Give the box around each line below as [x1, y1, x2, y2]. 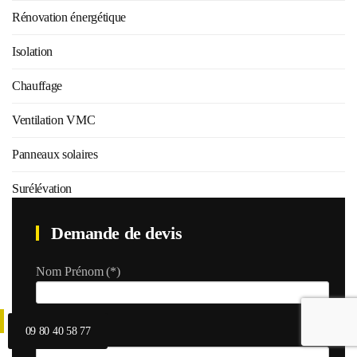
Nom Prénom [36, 265, 104, 278]
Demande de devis [46, 223, 182, 243]
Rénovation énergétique [12, 10, 126, 24]
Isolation [12, 45, 53, 58]
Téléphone [36, 330, 89, 343]
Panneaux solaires [12, 147, 98, 161]
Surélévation [12, 182, 73, 195]
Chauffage [12, 79, 63, 92]
